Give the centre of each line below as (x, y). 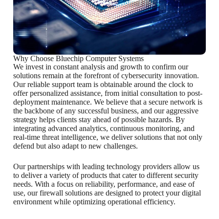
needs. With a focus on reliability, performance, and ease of (104, 184)
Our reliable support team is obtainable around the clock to (103, 84)
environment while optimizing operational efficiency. (94, 201)
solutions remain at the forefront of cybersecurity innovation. (106, 75)
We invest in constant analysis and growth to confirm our (100, 66)
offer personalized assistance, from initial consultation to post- (108, 93)
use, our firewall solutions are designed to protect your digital (107, 193)
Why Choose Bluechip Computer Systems (78, 58)
